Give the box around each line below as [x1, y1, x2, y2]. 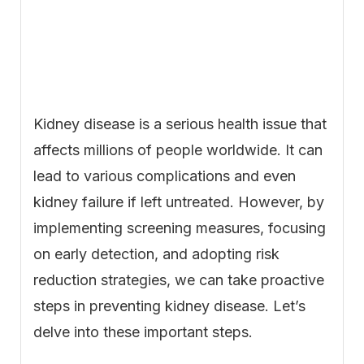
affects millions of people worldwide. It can [33, 141, 323, 159]
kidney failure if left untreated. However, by [33, 193, 324, 211]
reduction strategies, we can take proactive [33, 271, 324, 289]
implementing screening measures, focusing [33, 219, 326, 237]
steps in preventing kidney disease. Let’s [33, 297, 305, 315]
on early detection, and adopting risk [33, 245, 279, 263]
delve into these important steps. [33, 323, 253, 341]
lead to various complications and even [33, 167, 296, 185]
